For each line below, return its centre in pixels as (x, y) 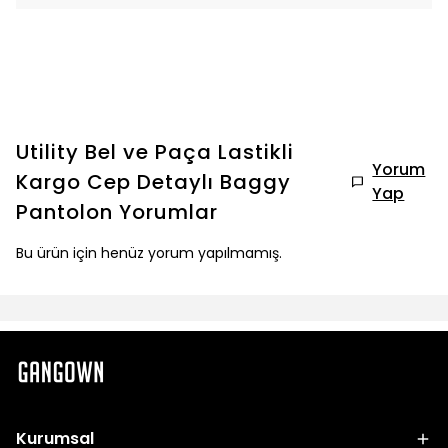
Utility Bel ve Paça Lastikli (155, 152)
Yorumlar (168, 212)
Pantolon (64, 212)
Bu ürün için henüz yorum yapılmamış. (149, 253)
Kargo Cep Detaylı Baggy (153, 182)
